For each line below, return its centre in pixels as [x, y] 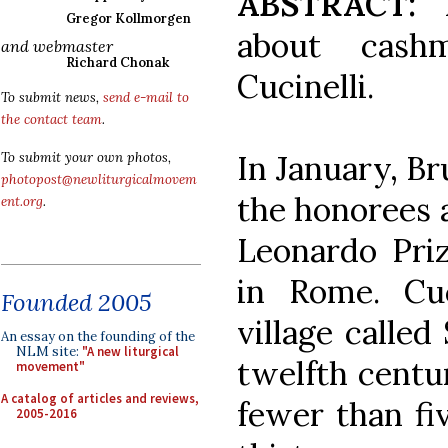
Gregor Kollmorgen [128, 18]
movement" [50, 366]
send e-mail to [146, 97]
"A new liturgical [130, 351]
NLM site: [49, 351]
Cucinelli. [305, 87]
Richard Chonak [117, 62]
